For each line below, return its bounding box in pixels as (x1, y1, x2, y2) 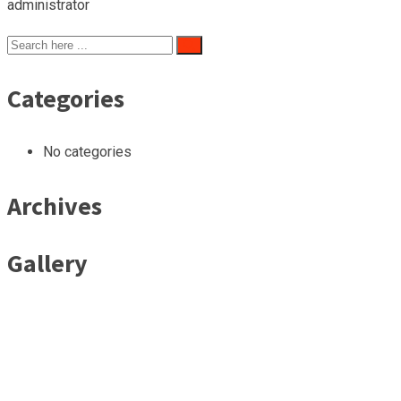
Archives (7, 189, 102, 222)
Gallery (7, 246, 88, 279)
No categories (43, 142, 132, 160)
